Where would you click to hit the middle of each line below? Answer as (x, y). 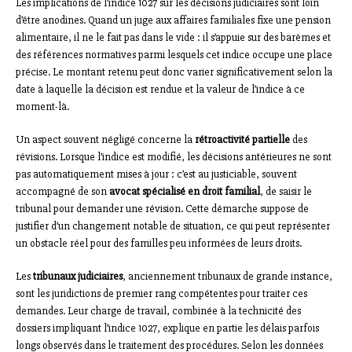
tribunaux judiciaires (78, 277)
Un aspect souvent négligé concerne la (105, 140)
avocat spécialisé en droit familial (185, 192)
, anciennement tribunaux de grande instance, (227, 277)
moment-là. (42, 107)
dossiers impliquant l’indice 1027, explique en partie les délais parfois (167, 328)
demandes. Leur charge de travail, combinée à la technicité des (158, 311)
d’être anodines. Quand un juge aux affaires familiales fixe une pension (173, 20)
